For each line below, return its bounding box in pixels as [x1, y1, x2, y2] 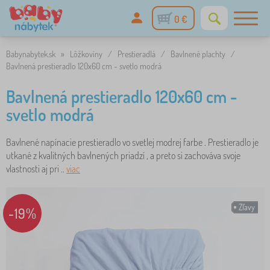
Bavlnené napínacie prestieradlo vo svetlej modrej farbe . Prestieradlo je [6, 136, 259, 148]
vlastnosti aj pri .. [6, 163, 66, 175]
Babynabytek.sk [6, 49, 55, 59]
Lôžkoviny [70, 49, 102, 59]
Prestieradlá [118, 49, 155, 59]
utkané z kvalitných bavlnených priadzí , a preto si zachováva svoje [6, 149, 240, 162]
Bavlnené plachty [171, 49, 225, 59]
